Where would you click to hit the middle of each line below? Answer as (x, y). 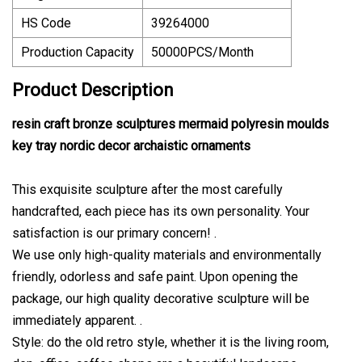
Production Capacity (78, 52)
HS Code (46, 23)
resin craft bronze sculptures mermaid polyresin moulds (170, 124)
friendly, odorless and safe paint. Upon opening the (155, 276)
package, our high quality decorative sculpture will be (161, 298)
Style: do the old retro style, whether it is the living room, (170, 342)
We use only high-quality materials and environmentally (167, 255)
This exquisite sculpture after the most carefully (147, 189)
